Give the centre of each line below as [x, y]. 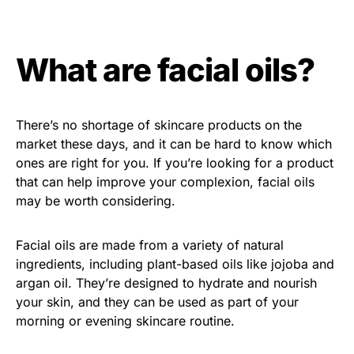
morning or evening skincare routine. [125, 320]
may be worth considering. [96, 200]
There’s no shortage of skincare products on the [159, 124]
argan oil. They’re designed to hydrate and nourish [166, 282]
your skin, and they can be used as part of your [157, 301]
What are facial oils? [165, 70]
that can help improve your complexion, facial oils [165, 181]
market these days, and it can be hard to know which [174, 143]
